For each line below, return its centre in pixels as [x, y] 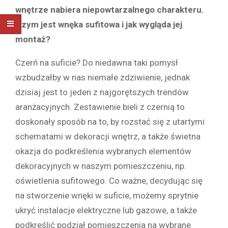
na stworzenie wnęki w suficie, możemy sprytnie [107, 195]
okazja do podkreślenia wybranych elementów [103, 151]
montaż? [33, 39]
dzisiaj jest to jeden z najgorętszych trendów [102, 92]
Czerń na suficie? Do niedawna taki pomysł [97, 62]
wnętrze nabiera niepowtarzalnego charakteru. [110, 9]
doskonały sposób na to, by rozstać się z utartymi [110, 121]
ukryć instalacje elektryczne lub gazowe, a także [106, 210]
